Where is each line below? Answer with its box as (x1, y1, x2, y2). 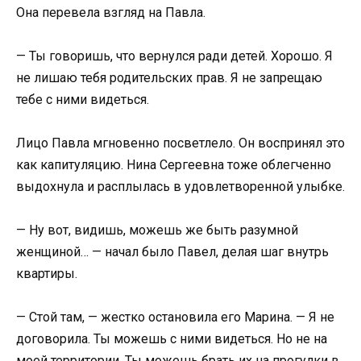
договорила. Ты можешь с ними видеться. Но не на (16, 331, 327, 347)
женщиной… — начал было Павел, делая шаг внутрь (16, 244, 329, 260)
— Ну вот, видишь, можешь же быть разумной (16, 222, 298, 239)
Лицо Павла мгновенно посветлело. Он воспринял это (16, 135, 345, 151)
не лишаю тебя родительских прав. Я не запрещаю (16, 69, 322, 85)
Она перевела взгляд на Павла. (16, 4, 205, 20)
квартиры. (16, 266, 77, 282)
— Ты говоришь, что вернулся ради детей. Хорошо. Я (16, 48, 333, 64)
